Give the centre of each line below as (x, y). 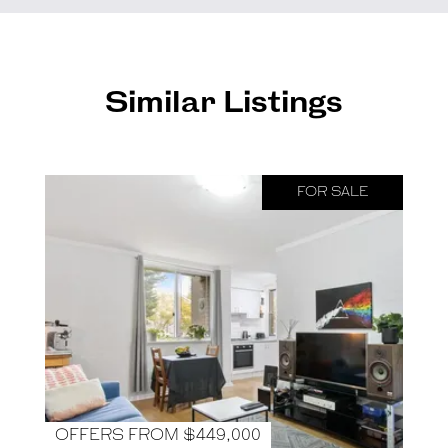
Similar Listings (224, 103)
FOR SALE (332, 191)
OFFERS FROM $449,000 (158, 435)
